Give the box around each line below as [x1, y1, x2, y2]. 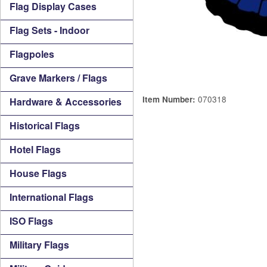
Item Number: [142, 94, 195, 105]
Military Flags [10, 238, 69, 252]
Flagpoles [10, 47, 54, 61]
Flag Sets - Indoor [10, 23, 89, 37]
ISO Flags [10, 214, 53, 228]
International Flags [10, 190, 94, 204]
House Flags [10, 166, 67, 180]
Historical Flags [10, 119, 80, 132]
